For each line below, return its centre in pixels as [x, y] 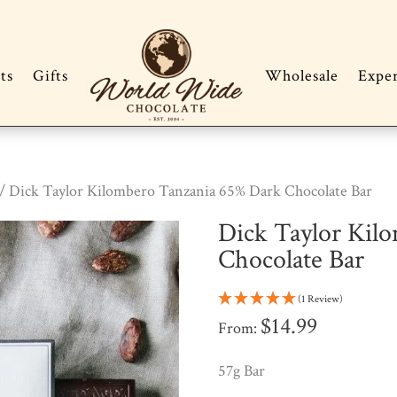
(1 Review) [320, 300]
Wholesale [301, 76]
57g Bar [241, 371]
